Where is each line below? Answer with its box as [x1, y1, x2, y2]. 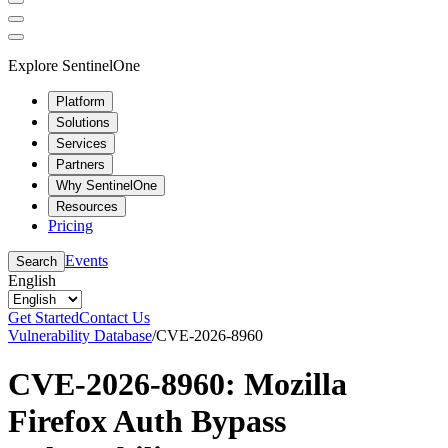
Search [16, 253, 57, 269]
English [8, 271, 56, 289]
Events [65, 251, 108, 269]
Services [56, 135, 107, 151]
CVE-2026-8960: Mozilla [8, 365, 347, 402]
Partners [56, 156, 105, 172]
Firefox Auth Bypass [8, 402, 286, 439]
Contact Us [79, 308, 150, 326]
